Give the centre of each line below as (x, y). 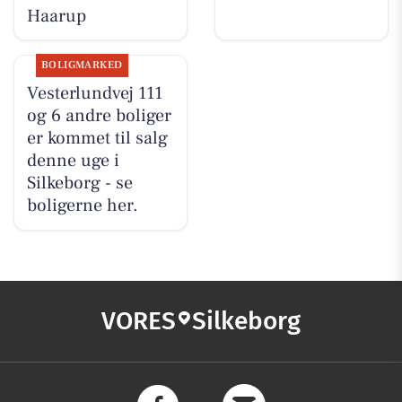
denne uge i (73, 161)
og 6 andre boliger (99, 116)
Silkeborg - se (79, 184)
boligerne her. (82, 206)
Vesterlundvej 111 (94, 94)
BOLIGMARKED (82, 66)
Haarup (56, 16)
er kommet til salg (97, 139)
